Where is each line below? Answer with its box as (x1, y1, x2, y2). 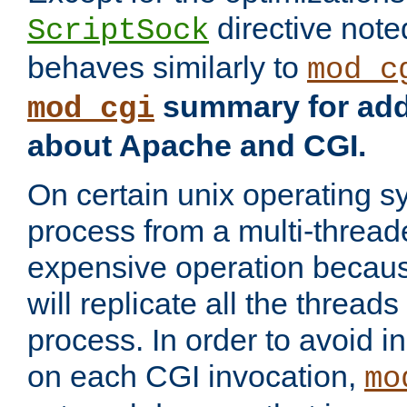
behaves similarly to (27, 50, 307, 85)
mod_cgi (27, 92, 154, 127)
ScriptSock (27, 14, 209, 49)
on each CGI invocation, (27, 359, 364, 394)
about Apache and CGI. (27, 128, 366, 164)
